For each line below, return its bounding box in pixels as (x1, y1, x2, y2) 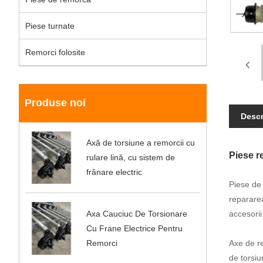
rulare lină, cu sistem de (86, 153, 176, 163)
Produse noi (25, 97, 86, 109)
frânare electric (86, 167, 143, 177)
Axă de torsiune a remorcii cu (86, 138, 195, 148)
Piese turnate (25, 21, 75, 31)
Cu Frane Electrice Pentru (86, 223, 183, 233)
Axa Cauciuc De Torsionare (86, 208, 188, 218)
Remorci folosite (25, 48, 85, 57)
